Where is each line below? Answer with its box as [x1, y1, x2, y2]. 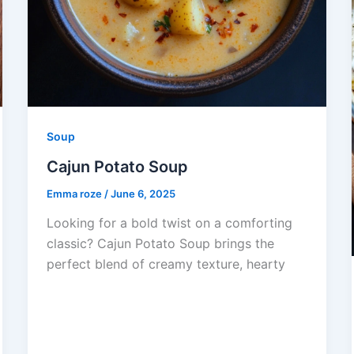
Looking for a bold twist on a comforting [46, 215, 292, 232]
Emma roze [46, 186, 104, 200]
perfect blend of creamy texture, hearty [46, 256, 285, 273]
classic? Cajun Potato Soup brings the [46, 235, 274, 252]
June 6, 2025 [110, 186, 175, 200]
